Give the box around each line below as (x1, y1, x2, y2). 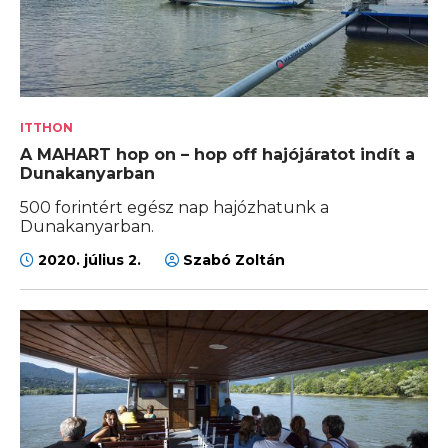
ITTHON (20, 119, 73, 135)
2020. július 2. (34, 250, 145, 269)
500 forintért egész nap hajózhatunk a (20, 197, 329, 217)
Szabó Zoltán (179, 250, 285, 269)
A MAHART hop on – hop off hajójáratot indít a (20, 144, 415, 164)
